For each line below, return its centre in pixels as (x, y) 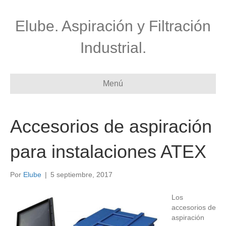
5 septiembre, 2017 (81, 175)
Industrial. (113, 48)
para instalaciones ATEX (108, 152)
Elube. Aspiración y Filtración (113, 26)
